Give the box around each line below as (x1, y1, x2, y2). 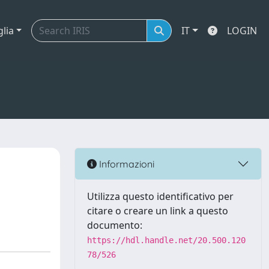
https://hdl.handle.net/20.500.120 (87, 235, 246, 245)
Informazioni (97, 157, 154, 170)
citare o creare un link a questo (87, 204, 228, 217)
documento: (87, 219, 142, 232)
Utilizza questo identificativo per (87, 190, 234, 203)
